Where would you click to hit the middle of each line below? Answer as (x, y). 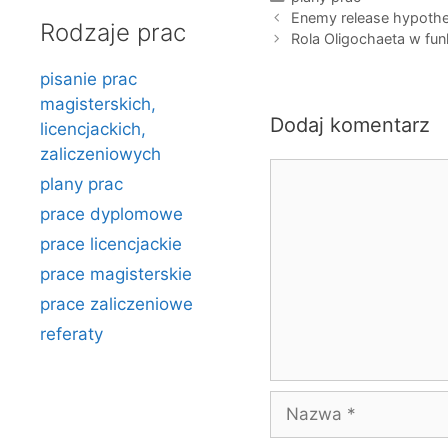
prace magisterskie (116, 274)
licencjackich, (93, 129)
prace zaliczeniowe (116, 304)
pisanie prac (88, 79)
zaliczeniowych (100, 154)
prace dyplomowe (111, 214)
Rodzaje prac (113, 32)
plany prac (81, 184)
